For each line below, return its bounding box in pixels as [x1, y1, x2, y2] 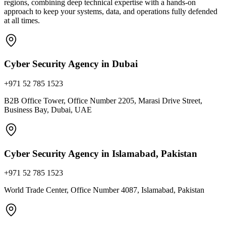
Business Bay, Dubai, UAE [4, 105, 92, 114]
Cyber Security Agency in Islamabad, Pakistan [4, 148, 197, 159]
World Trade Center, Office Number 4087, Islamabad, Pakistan [4, 186, 204, 195]
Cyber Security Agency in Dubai [4, 59, 138, 70]
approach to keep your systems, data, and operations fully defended [4, 7, 217, 16]
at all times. [4, 16, 40, 25]
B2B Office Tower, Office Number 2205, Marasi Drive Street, [4, 96, 202, 105]
